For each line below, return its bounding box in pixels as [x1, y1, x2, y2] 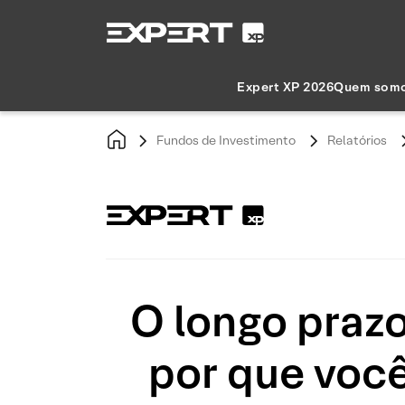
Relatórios [327, 132, 387, 148]
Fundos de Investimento [156, 132, 296, 148]
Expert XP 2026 [237, 79, 334, 95]
